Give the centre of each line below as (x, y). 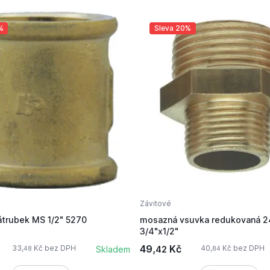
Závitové (156, 203)
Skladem (113, 249)
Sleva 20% (172, 28)
